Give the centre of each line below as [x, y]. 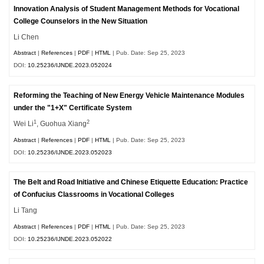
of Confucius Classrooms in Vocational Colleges [94, 195]
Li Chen [27, 37]
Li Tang [26, 211]
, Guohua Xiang [62, 123]
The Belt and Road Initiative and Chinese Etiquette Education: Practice [131, 182]
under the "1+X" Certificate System [73, 108]
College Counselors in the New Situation [81, 21]
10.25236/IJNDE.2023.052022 [70, 239]
